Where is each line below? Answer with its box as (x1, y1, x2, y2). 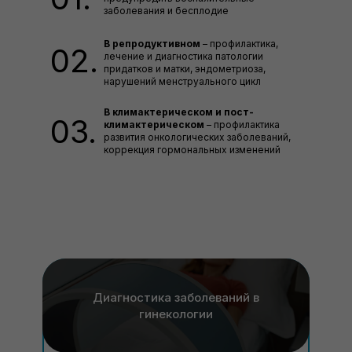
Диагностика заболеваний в (93, 290, 259, 305)
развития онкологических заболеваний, (104, 131, 291, 143)
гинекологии (139, 306, 213, 321)
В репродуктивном (104, 38, 200, 49)
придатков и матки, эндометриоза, (104, 63, 266, 75)
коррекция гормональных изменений (104, 144, 280, 156)
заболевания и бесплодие (104, 5, 229, 16)
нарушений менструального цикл (104, 75, 261, 87)
